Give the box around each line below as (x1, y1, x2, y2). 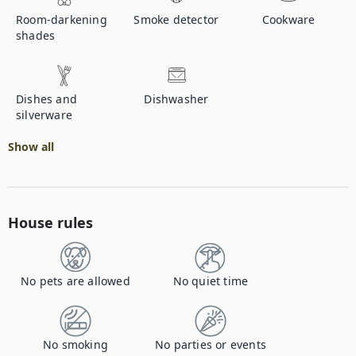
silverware (16, 107, 72, 122)
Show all (8, 139, 54, 154)
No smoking (43, 337, 108, 352)
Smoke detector (133, 12, 219, 27)
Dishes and (16, 91, 77, 106)
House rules (8, 213, 93, 232)
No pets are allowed (21, 273, 130, 288)
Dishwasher (144, 91, 209, 106)
